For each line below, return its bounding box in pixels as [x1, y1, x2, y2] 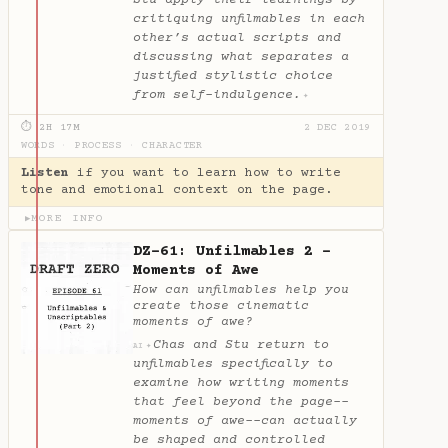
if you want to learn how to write [69, 165, 341, 180]
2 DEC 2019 [303, 122, 371, 135]
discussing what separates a [133, 49, 349, 64]
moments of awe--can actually [133, 413, 357, 428]
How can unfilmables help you [133, 283, 349, 298]
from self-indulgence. [133, 87, 301, 102]
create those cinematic [133, 299, 309, 314]
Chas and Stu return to [152, 337, 329, 352]
